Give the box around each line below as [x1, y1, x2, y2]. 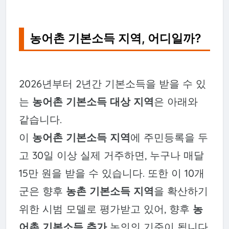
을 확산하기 [153, 184, 208, 197]
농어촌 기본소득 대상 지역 [32, 95, 154, 108]
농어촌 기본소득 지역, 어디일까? [30, 31, 202, 46]
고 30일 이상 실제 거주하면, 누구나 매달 [18, 148, 204, 162]
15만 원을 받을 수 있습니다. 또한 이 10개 [18, 166, 204, 179]
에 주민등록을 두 [130, 130, 208, 144]
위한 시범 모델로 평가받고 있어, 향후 [18, 202, 193, 215]
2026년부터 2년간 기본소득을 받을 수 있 [18, 77, 206, 90]
